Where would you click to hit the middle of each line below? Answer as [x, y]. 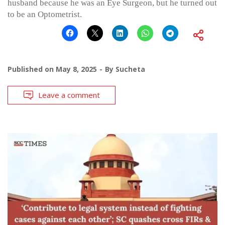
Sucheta [130, 69]
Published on [32, 69]
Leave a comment [69, 95]
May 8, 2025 [76, 69]
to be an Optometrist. [45, 14]
